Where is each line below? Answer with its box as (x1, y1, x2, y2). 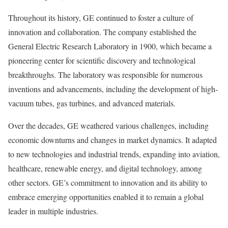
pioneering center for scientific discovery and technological (8, 55, 195, 66)
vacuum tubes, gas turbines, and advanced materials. (8, 98, 176, 109)
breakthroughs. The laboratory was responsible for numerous (8, 69, 203, 80)
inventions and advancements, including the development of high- (8, 83, 218, 95)
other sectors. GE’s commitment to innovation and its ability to (8, 177, 207, 188)
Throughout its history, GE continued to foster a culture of (8, 12, 193, 23)
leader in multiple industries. (8, 206, 98, 217)
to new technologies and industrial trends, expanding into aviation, (8, 149, 220, 160)
